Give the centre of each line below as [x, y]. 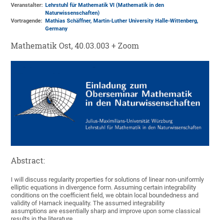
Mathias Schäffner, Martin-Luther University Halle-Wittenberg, [122, 21]
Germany [57, 29]
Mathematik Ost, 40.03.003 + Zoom [75, 46]
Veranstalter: [27, 5]
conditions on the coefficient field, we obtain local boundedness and [105, 195]
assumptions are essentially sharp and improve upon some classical [106, 211]
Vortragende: [27, 21]
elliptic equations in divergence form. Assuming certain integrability [104, 188]
